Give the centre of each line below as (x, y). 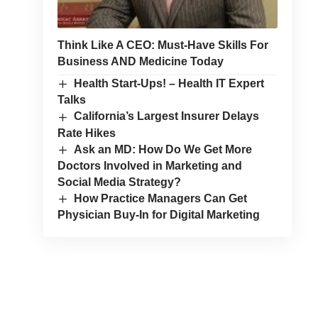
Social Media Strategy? (119, 182)
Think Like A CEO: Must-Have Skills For (163, 45)
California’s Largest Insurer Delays (167, 116)
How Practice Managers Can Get (161, 198)
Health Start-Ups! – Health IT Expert (169, 84)
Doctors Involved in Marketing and (149, 165)
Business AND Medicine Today (140, 62)
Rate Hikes (86, 133)
